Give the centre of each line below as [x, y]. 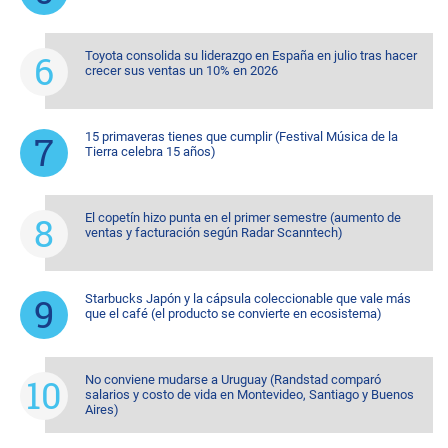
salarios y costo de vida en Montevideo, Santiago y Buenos [249, 394]
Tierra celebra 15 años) [150, 151]
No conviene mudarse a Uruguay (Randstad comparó [233, 379]
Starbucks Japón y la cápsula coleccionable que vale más [248, 298]
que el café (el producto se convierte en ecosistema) [233, 313]
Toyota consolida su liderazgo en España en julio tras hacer [251, 55]
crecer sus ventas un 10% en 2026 [181, 70]
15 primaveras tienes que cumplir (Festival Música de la [241, 136]
